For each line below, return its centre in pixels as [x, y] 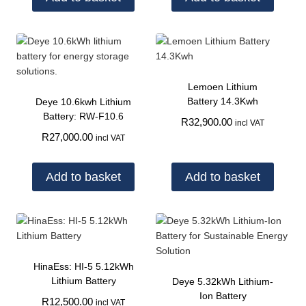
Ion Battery [223, 296]
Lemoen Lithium [223, 87]
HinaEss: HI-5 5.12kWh [83, 267]
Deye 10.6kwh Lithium [83, 102]
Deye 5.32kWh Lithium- [223, 282]
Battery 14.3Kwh [223, 101]
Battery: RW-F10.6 [83, 116]
